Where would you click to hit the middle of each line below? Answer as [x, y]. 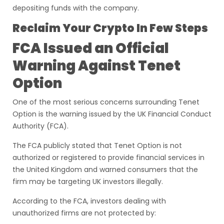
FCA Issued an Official [91, 48]
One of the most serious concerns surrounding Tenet [106, 102]
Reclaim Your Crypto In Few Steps [110, 28]
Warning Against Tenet [96, 66]
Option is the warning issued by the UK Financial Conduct [112, 114]
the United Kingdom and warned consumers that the [105, 169]
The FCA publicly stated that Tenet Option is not [97, 145]
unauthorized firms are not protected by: [84, 213]
